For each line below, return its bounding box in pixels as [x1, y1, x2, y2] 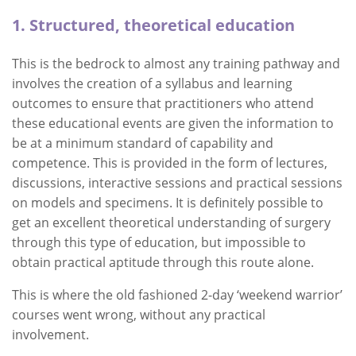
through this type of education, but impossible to [12, 234, 306, 251]
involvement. [12, 326, 89, 343]
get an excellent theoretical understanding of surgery [12, 214, 331, 231]
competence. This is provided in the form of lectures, [12, 154, 327, 172]
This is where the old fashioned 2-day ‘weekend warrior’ [12, 286, 342, 304]
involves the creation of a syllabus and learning [12, 75, 292, 92]
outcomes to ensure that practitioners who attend [12, 95, 314, 112]
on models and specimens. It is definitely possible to [12, 194, 323, 211]
